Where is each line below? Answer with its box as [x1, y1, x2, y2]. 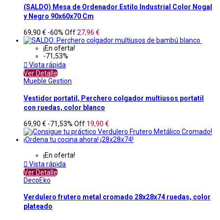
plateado [24, 202, 53, 211]
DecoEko [24, 176, 51, 185]
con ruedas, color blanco [24, 103, 105, 111]
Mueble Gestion [24, 77, 72, 85]
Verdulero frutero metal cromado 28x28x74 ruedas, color [24, 193, 211, 201]
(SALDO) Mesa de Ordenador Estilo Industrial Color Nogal [24, 2, 212, 11]
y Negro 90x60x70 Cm [24, 12, 94, 20]
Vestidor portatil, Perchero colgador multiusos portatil [24, 94, 204, 102]
